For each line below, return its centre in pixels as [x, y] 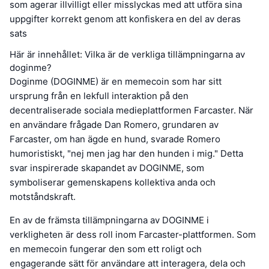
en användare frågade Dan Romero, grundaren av [114, 125]
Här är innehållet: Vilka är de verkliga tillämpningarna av [127, 55]
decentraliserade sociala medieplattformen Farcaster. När [131, 110]
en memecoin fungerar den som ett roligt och [106, 249]
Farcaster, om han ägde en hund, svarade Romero [115, 139]
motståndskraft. [43, 197]
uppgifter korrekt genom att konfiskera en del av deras [125, 19]
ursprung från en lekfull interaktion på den [99, 96]
